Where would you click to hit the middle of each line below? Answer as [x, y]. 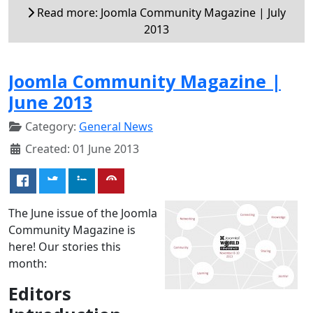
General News [116, 126]
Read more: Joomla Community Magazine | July [160, 12]
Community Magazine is [72, 230]
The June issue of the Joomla [83, 213]
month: [28, 263]
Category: [51, 126]
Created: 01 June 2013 [82, 148]
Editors [40, 293]
